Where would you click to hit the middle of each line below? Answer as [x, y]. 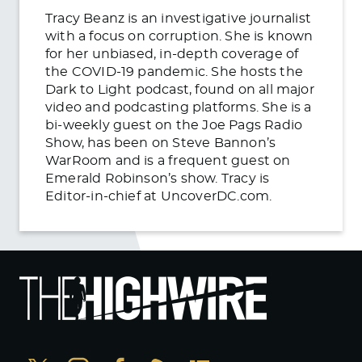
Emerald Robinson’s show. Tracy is [158, 178]
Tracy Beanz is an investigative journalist [179, 18]
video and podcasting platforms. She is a [179, 107]
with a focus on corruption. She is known [179, 36]
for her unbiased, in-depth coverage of [172, 54]
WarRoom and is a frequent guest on [168, 160]
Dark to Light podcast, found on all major [180, 89]
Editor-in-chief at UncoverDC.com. [159, 196]
